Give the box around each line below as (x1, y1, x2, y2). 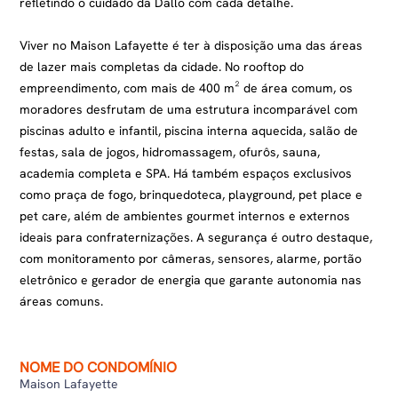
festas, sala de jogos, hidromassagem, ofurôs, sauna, (20, 144, 321, 160)
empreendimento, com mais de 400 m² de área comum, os (20, 80, 354, 96)
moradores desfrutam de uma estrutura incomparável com (20, 101, 359, 117)
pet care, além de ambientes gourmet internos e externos (20, 208, 351, 224)
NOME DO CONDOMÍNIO (20, 358, 178, 377)
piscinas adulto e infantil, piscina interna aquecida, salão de (20, 123, 359, 139)
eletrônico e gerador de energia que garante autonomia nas (20, 272, 362, 288)
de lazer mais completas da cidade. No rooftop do (20, 59, 305, 75)
